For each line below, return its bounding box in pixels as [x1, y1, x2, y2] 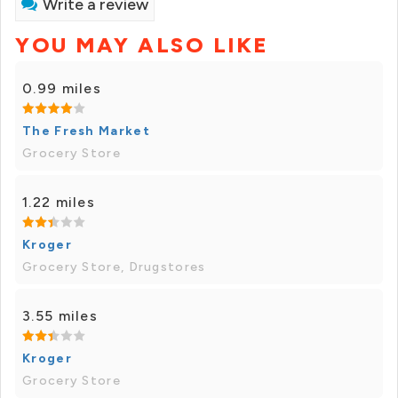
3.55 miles [22, 307, 98, 324]
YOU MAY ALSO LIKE [15, 32, 269, 58]
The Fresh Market [22, 123, 150, 139]
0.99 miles [22, 80, 101, 97]
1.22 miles [22, 194, 95, 211]
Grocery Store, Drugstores [22, 259, 206, 275]
